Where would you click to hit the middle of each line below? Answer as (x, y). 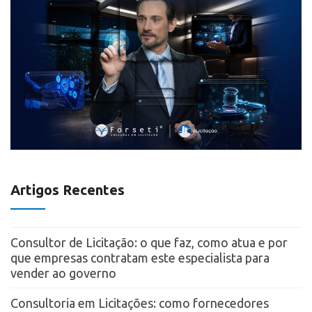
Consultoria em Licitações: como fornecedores (140, 303)
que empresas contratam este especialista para (140, 257)
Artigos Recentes (68, 189)
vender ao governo (63, 273)
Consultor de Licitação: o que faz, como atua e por (149, 242)
